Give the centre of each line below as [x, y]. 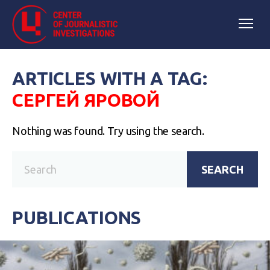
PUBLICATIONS [77, 218]
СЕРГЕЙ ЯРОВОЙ [86, 100]
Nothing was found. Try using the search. [108, 131]
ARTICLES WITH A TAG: [110, 78]
